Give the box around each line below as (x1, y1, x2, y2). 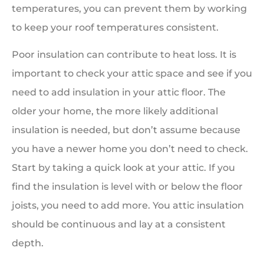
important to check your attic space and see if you (12, 67, 252, 79)
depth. (12, 237, 44, 249)
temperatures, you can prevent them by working (12, 2, 247, 14)
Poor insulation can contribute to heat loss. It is (12, 48, 236, 60)
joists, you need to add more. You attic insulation (12, 199, 244, 211)
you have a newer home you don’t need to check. (12, 143, 248, 154)
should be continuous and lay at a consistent (12, 218, 226, 230)
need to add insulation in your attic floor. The (12, 86, 226, 98)
